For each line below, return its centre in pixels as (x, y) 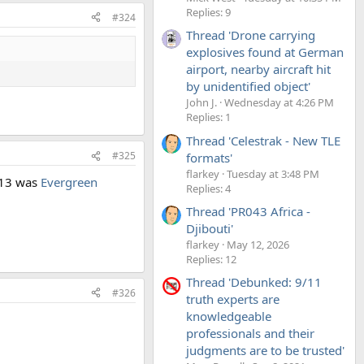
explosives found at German (265, 52)
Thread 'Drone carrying (251, 35)
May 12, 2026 (258, 244)
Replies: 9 (208, 12)
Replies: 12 (211, 259)
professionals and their (250, 334)
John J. (201, 103)
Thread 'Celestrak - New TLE (263, 140)
